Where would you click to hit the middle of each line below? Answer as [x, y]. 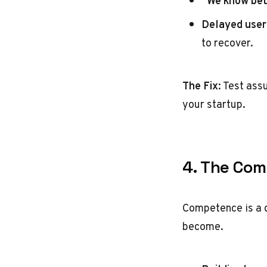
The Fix [200, 86]
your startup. [214, 104]
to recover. [227, 43]
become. [203, 226]
